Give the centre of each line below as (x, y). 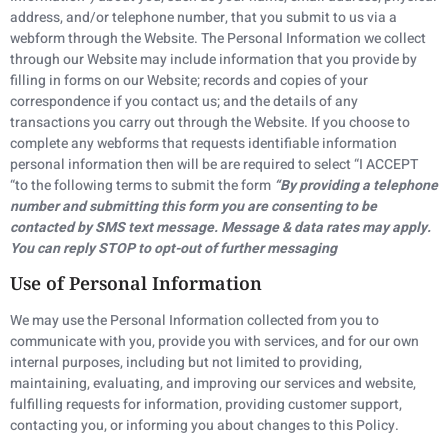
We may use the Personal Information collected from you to (194, 321)
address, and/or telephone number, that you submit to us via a (203, 17)
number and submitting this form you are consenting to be (193, 206)
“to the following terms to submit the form (142, 185)
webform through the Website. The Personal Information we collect (218, 38)
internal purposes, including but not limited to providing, (186, 363)
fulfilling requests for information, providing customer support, (206, 405)
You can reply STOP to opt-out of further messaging (173, 248)
